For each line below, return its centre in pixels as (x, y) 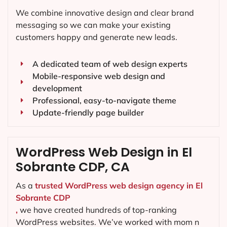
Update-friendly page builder (88, 113)
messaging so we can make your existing (93, 25)
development (57, 88)
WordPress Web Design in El (104, 153)
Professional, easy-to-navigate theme (104, 101)
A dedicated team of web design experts (110, 64)
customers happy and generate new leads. (97, 37)
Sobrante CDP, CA (73, 167)
